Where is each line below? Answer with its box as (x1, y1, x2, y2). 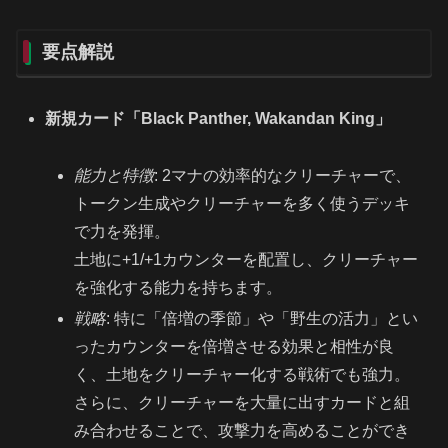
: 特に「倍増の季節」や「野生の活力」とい (106, 310, 419, 328)
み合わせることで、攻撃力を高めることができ (74, 422, 411, 440)
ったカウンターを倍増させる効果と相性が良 (74, 338, 395, 356)
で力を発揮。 (74, 223, 171, 241)
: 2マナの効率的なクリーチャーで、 (154, 167, 412, 185)
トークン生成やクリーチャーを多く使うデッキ (74, 195, 411, 213)
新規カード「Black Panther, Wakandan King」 (45, 110, 392, 128)
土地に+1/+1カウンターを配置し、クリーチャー (74, 251, 419, 269)
